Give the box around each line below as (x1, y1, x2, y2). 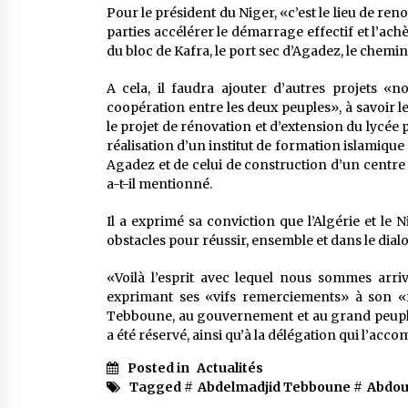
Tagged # (129, 378, 193, 395)
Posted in (127, 359, 192, 376)
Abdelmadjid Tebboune (198, 378, 351, 395)
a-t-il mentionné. (107, 175, 212, 192)
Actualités (197, 359, 263, 376)
